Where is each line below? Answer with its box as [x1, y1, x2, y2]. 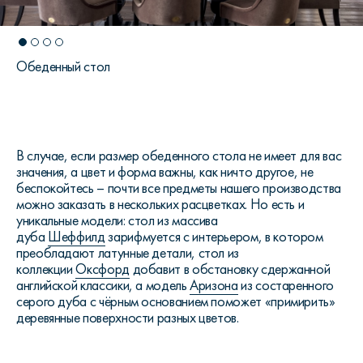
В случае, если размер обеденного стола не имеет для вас [16, 147, 342, 164]
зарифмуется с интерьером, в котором [105, 228, 323, 246]
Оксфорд [75, 260, 130, 278]
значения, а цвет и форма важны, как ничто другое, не [16, 163, 314, 181]
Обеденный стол [16, 58, 110, 75]
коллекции [16, 260, 76, 278]
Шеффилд [48, 228, 105, 246]
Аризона [190, 276, 238, 294]
